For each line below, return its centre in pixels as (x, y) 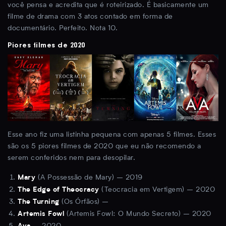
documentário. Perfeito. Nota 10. (63, 28)
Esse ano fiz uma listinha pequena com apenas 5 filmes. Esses (112, 135)
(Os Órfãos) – (84, 202)
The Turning (39, 203)
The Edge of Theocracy (59, 190)
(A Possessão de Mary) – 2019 (89, 178)
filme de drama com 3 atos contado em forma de (90, 16)
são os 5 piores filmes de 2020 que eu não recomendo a (104, 147)
